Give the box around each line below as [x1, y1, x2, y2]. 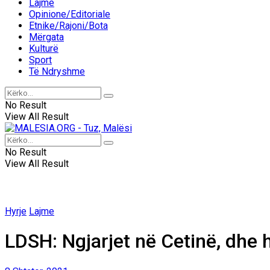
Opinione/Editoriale [29, 8, 110, 20]
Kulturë [29, 43, 58, 54]
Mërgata [29, 31, 64, 43]
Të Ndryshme [29, 66, 85, 77]
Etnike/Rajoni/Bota [29, 20, 108, 31]
